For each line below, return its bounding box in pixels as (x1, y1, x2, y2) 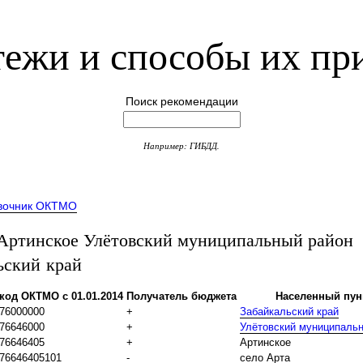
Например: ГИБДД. (143, 139, 220, 152)
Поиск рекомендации (125, 95, 238, 108)
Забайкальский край (240, 305, 339, 318)
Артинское (240, 336, 291, 349)
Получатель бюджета (126, 290, 237, 303)
